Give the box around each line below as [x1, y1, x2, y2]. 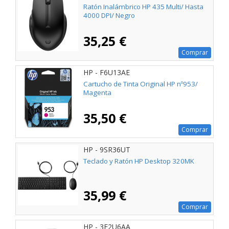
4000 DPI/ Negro [83, 11, 135, 20]
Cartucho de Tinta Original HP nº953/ [83, 79, 198, 89]
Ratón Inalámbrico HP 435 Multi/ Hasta [83, 2, 203, 12]
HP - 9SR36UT [83, 145, 130, 155]
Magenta [83, 88, 111, 98]
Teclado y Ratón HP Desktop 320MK [83, 156, 194, 166]
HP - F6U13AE [83, 67, 130, 78]
